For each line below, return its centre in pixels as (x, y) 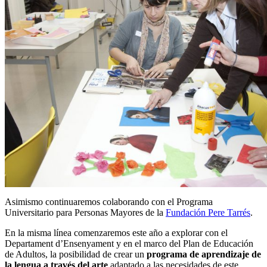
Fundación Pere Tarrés (208, 212)
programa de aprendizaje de (204, 254)
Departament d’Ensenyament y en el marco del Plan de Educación (129, 243)
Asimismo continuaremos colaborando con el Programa (109, 201)
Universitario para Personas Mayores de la (85, 212)
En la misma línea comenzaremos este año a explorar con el (116, 232)
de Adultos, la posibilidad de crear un (76, 254)
